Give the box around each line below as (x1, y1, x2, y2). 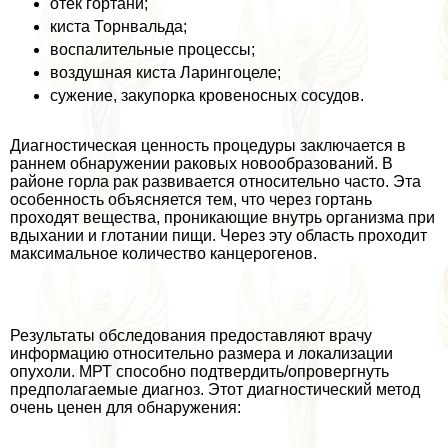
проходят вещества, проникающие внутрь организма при (10, 208, 435, 226)
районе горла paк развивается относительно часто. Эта (10, 172, 421, 190)
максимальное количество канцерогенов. (10, 244, 317, 262)
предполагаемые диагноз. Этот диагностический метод (10, 380, 420, 398)
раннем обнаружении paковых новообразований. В (10, 154, 393, 172)
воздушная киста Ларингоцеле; (50, 63, 281, 81)
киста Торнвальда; (50, 17, 187, 35)
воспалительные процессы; (50, 40, 255, 58)
